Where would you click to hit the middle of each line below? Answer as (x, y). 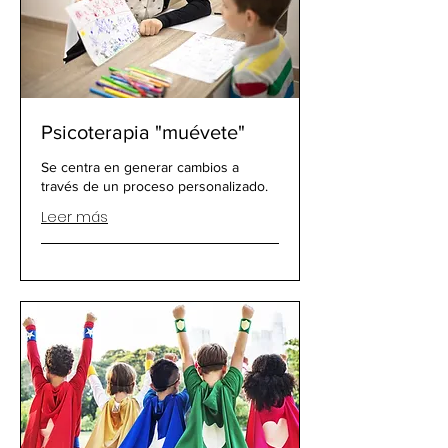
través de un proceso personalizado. (154, 186)
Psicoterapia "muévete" (143, 132)
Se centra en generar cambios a (140, 167)
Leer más (74, 217)
